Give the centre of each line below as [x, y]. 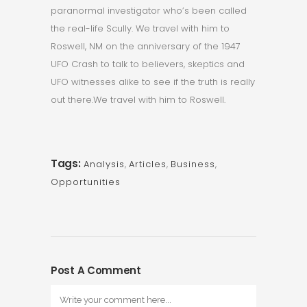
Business [193, 164]
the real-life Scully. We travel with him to [140, 28]
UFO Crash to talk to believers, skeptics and [148, 64]
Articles [147, 164]
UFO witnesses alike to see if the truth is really [153, 82]
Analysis [104, 164]
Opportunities [86, 182]
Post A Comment [96, 270]
